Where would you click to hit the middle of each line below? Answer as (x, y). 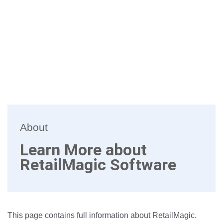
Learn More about (83, 150)
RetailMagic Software (98, 165)
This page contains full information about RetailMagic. (102, 215)
